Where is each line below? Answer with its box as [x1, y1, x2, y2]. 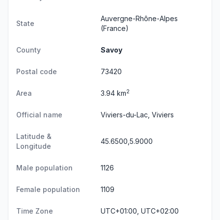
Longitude [16, 142, 51, 150]
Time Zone [16, 207, 53, 215]
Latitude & [16, 132, 52, 140]
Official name [16, 110, 62, 119]
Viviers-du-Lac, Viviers [101, 110, 174, 119]
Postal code [16, 67, 57, 76]
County [16, 46, 41, 54]
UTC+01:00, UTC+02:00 [101, 207, 179, 215]
